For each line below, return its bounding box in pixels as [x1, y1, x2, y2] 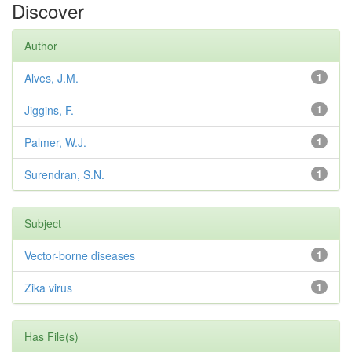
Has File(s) [24, 328, 79, 345]
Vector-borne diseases [24, 247, 135, 264]
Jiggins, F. [24, 102, 74, 119]
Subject [24, 215, 61, 232]
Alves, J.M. [24, 70, 79, 86]
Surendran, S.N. [24, 167, 104, 183]
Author [24, 38, 57, 54]
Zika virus [24, 280, 72, 296]
